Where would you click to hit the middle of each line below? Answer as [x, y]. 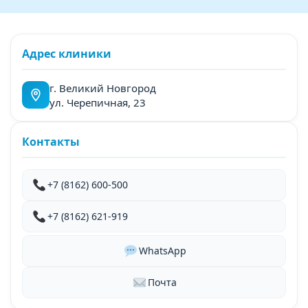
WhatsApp [162, 250]
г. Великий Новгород [103, 88]
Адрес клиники [67, 53]
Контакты [51, 141]
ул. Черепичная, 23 [98, 102]
